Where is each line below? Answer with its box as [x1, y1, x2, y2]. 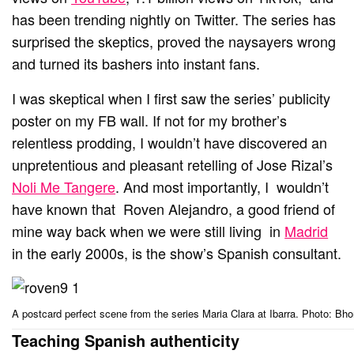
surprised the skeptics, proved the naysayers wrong [12, 31, 337, 52]
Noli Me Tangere [12, 176, 116, 198]
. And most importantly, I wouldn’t [115, 176, 330, 198]
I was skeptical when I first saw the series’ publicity [12, 88, 331, 109]
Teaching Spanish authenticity [12, 329, 239, 352]
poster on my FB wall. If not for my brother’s [12, 110, 288, 131]
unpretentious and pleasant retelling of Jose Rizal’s [12, 154, 333, 175]
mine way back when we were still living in [12, 220, 285, 242]
